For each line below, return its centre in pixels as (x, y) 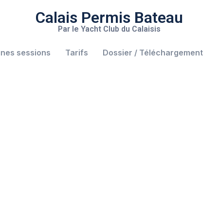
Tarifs (77, 53)
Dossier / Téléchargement (153, 53)
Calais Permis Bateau (109, 18)
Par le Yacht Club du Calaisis (109, 29)
